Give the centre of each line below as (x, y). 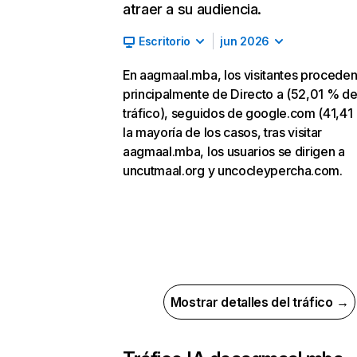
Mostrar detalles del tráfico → (259, 302)
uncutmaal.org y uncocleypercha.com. (233, 171)
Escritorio (165, 41)
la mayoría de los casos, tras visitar (223, 132)
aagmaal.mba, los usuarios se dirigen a (234, 151)
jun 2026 (245, 41)
